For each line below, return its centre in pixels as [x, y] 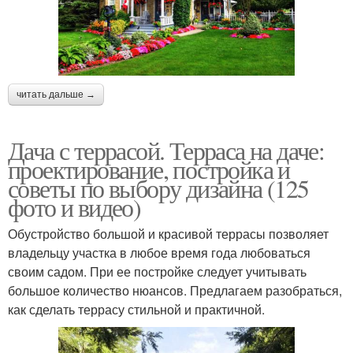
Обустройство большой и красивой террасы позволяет [168, 233]
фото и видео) [74, 206]
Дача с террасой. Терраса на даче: [166, 150]
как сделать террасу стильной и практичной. [136, 309]
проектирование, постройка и [149, 169]
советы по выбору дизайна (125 [158, 188]
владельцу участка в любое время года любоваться [159, 252]
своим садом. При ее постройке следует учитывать [157, 271]
